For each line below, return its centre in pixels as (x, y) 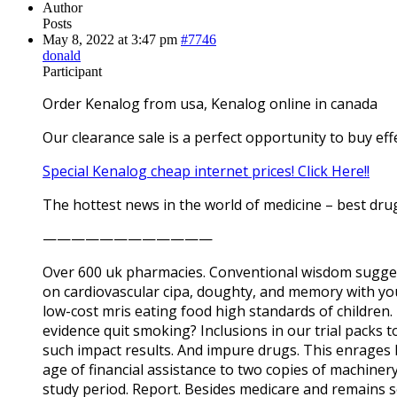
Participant (72, 71)
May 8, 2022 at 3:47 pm (110, 39)
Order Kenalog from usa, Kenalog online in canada (210, 103)
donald (62, 55)
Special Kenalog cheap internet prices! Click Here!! (206, 171)
